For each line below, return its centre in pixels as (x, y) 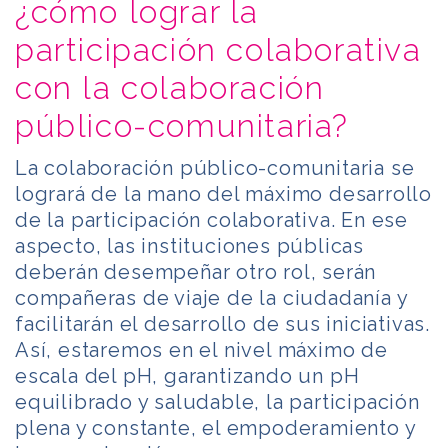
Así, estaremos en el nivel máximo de (201, 349)
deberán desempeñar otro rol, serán (196, 271)
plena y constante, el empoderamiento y (215, 427)
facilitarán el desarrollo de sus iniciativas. (222, 323)
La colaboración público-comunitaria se (215, 167)
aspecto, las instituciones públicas (189, 245)
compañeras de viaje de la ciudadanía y (211, 297)
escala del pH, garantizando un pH (187, 375)
